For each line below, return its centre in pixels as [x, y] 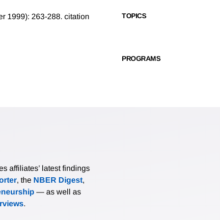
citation [77, 17]
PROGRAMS [141, 59]
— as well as [58, 192]
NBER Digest [58, 180]
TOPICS [134, 16]
